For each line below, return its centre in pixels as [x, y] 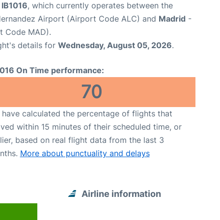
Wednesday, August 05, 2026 [115, 45]
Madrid [172, 19]
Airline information [122, 194]
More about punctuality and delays [85, 153]
